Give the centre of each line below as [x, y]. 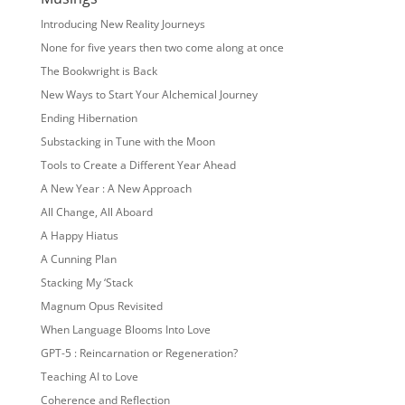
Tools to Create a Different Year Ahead [138, 165]
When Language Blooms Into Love [125, 330]
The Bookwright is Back [99, 71]
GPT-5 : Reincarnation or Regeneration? [139, 353]
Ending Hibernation [89, 118]
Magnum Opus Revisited [101, 306]
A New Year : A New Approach [116, 188]
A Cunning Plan [78, 259]
